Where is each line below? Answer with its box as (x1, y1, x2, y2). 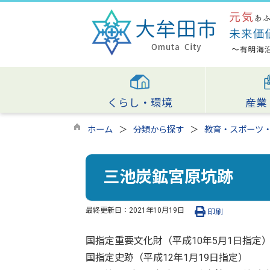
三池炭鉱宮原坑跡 (102, 168, 233, 187)
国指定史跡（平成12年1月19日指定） (86, 251, 248, 263)
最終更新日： (86, 206, 129, 215)
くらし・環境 (107, 97, 172, 109)
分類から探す (133, 125, 184, 135)
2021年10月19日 (129, 206, 184, 215)
